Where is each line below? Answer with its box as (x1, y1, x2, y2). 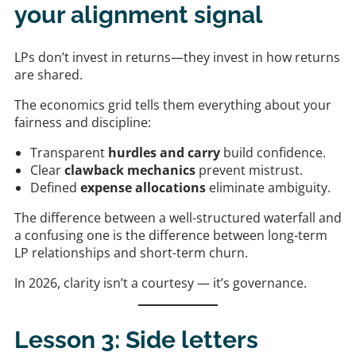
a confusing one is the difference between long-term (14, 226, 327, 244)
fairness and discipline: (14, 114, 151, 131)
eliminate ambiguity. (206, 179, 331, 196)
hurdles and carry (108, 144, 220, 161)
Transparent (30, 144, 108, 161)
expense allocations (80, 179, 206, 196)
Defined (30, 179, 80, 196)
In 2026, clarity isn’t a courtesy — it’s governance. (14, 274, 307, 292)
